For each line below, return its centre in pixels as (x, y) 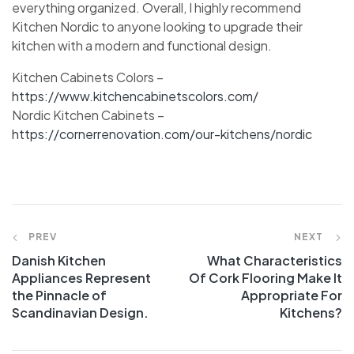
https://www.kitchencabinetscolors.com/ (135, 96)
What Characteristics (275, 261)
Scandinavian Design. (80, 313)
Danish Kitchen (59, 261)
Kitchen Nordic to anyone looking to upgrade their (157, 27)
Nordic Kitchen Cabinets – (88, 115)
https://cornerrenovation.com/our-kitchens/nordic (162, 134)
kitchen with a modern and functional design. (142, 46)
